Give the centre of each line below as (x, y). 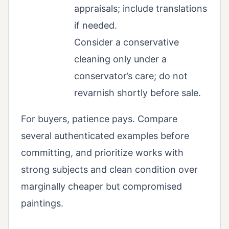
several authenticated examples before (105, 136)
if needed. (96, 26)
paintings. (42, 203)
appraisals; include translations (141, 9)
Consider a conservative (127, 42)
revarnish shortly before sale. (138, 93)
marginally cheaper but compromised (101, 187)
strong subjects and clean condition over (109, 170)
